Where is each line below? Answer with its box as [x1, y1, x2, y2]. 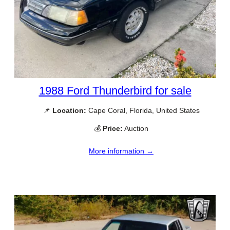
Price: [103, 124, 123, 133]
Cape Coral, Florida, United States [86, 106, 200, 115]
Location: [52, 106, 86, 115]
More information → [89, 147, 154, 156]
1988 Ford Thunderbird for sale [39, 84, 191, 98]
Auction [123, 124, 148, 133]
